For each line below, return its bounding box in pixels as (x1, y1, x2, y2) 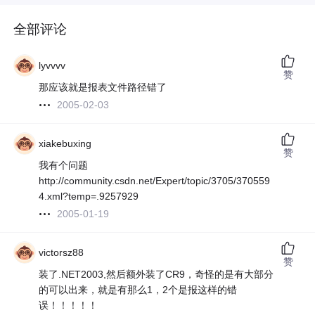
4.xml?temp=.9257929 (39, 191, 139, 202)
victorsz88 (39, 247, 84, 259)
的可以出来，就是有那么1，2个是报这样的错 (39, 284, 238, 296)
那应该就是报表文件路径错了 (39, 82, 167, 94)
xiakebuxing (39, 138, 92, 150)
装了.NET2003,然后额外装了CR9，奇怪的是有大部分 (39, 269, 274, 281)
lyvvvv (39, 60, 66, 72)
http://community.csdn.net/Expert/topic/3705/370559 (39, 175, 271, 187)
